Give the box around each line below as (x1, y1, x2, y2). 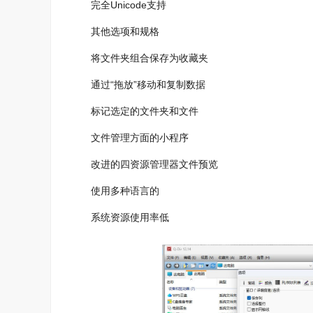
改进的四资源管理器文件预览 (71, 159, 218, 170)
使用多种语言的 (71, 185, 159, 196)
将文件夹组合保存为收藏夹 (71, 52, 208, 64)
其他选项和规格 (71, 26, 159, 37)
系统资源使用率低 (71, 212, 169, 223)
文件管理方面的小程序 (71, 132, 189, 143)
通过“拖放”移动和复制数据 (71, 79, 205, 90)
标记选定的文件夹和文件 (71, 105, 198, 117)
